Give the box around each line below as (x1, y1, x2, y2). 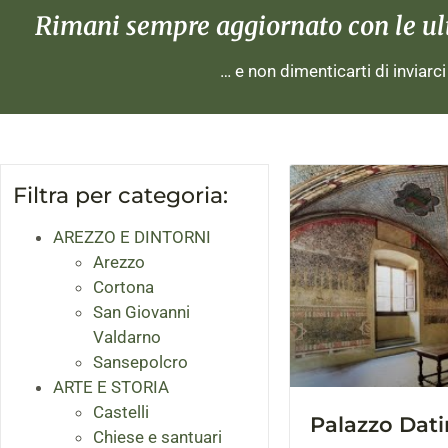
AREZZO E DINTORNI (53, 227, 211, 248)
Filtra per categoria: (13, 182, 228, 210)
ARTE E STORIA (53, 377, 169, 398)
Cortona (93, 277, 154, 298)
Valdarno (93, 327, 161, 348)
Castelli (93, 402, 149, 423)
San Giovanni (93, 302, 190, 323)
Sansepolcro (93, 352, 188, 373)
